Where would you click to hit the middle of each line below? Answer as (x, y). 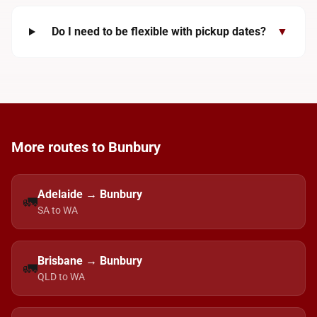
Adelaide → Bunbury (90, 194)
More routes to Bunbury (86, 147)
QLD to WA (61, 277)
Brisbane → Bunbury (90, 261)
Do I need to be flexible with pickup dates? (158, 31)
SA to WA (58, 210)
